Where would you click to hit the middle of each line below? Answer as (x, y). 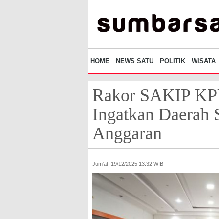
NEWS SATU (135, 61)
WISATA (204, 61)
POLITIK (173, 61)
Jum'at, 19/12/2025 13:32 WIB (128, 164)
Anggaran (127, 134)
